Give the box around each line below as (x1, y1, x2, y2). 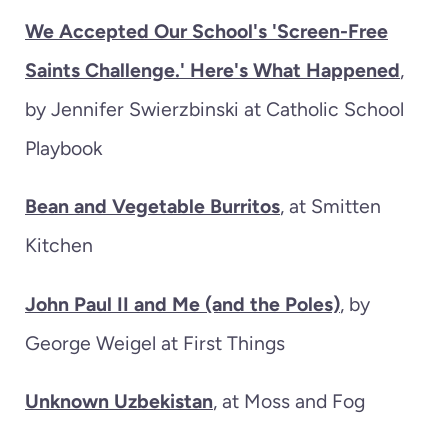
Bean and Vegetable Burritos (25, 194, 280, 219)
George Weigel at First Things (25, 330, 285, 355)
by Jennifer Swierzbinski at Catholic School (25, 96, 404, 121)
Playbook (25, 135, 102, 160)
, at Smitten (280, 194, 381, 219)
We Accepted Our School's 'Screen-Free (25, 18, 388, 43)
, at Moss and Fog (213, 389, 365, 414)
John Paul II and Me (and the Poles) (25, 291, 340, 316)
